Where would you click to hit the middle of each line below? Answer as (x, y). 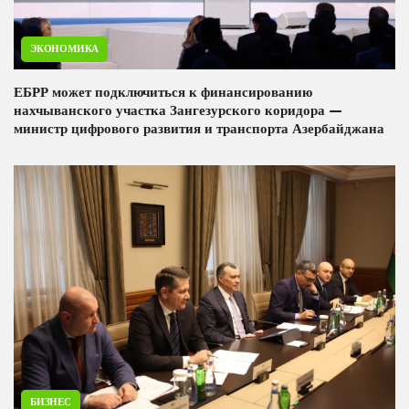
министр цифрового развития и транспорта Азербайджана (199, 129)
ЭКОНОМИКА (65, 49)
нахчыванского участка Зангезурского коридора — (178, 111)
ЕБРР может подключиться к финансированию (163, 93)
